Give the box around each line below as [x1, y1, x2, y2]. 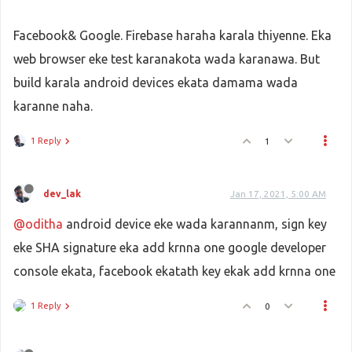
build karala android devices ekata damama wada [13, 75, 298, 90]
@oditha [13, 217, 63, 231]
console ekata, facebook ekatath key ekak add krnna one [13, 264, 335, 278]
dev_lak [43, 189, 81, 199]
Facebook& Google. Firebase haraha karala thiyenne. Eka [13, 28, 332, 42]
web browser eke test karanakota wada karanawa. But [13, 52, 320, 66]
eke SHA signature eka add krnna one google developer [13, 240, 326, 255]
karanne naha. [13, 99, 93, 113]
